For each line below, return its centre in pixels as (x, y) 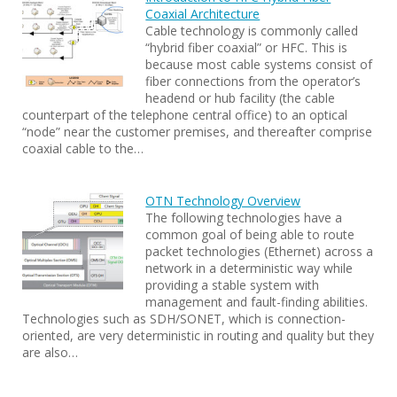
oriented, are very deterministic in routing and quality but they (198, 335)
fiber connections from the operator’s (253, 81)
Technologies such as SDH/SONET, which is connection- (184, 319)
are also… (50, 352)
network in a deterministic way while (249, 268)
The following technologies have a (244, 218)
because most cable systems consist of (259, 64)
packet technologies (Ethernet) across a (260, 251)
